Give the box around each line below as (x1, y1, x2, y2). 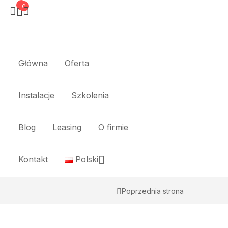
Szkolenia (71, 90, 109, 100)
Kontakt (18, 154, 48, 164)
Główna (18, 58, 48, 68)
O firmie (98, 122, 128, 132)
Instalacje (18, 90, 54, 100)
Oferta (65, 58, 89, 68)
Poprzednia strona (122, 186, 184, 195)
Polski (75, 154, 98, 164)
